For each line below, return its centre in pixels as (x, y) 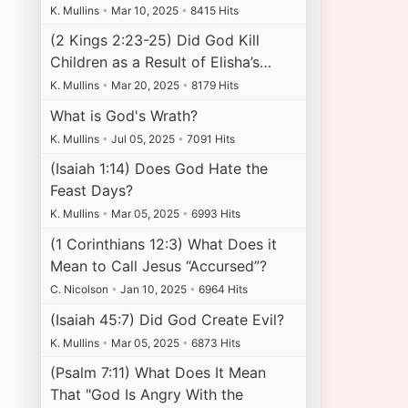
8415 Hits (214, 10)
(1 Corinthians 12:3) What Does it (164, 245)
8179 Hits (214, 86)
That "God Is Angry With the (147, 395)
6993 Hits (215, 214)
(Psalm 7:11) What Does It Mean (158, 373)
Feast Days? (92, 191)
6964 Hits (222, 290)
